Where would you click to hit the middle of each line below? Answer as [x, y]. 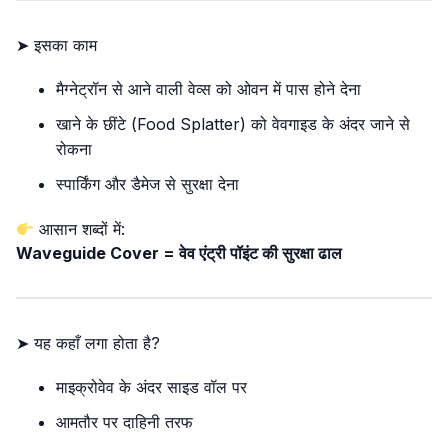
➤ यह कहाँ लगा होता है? [88, 343]
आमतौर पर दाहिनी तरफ [124, 422]
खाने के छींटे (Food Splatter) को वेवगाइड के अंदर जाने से [233, 124]
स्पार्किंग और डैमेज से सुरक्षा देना [147, 184]
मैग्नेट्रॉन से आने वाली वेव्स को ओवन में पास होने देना [208, 89]
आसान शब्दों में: [80, 229]
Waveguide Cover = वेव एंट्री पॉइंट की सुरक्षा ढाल [179, 253]
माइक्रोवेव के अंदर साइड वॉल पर [151, 387]
